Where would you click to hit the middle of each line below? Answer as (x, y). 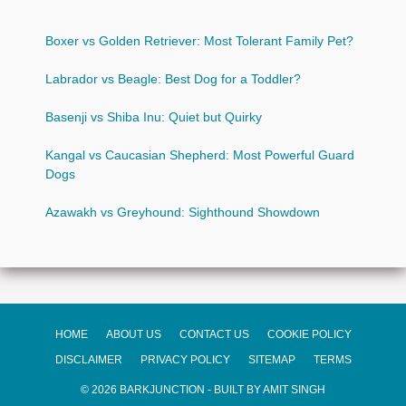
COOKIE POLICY (309, 334)
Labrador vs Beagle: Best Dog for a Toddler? (173, 78)
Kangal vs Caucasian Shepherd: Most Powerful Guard (200, 155)
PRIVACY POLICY (185, 359)
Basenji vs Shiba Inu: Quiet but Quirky (154, 116)
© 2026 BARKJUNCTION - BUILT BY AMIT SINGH (203, 389)
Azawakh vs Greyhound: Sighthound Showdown (183, 212)
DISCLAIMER (88, 359)
